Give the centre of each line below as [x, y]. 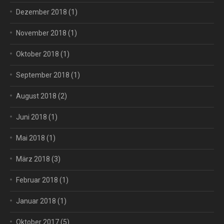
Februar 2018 [37, 180]
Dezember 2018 [41, 12]
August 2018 [36, 96]
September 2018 [43, 75]
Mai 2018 [30, 138]
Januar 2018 [36, 201]
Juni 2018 [31, 117]
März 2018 [33, 159]
